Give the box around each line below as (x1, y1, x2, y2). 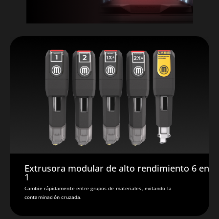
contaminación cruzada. (24, 193, 82, 200)
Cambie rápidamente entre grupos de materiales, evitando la (24, 184, 172, 192)
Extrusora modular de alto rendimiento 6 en (24, 162, 209, 174)
